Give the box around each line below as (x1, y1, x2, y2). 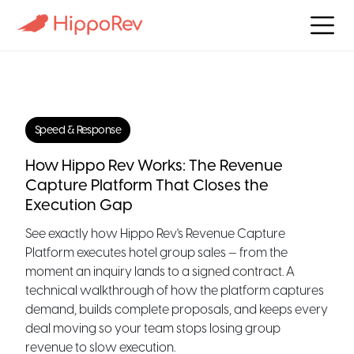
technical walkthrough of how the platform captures (25, 283, 324, 298)
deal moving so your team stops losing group (25, 321, 281, 336)
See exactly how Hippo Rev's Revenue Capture (25, 226, 285, 241)
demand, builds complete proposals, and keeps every (25, 302, 328, 317)
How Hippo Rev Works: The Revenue (25, 156, 283, 175)
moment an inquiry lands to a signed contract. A (25, 264, 295, 279)
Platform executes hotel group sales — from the (25, 245, 288, 260)
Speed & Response (35, 123, 122, 137)
